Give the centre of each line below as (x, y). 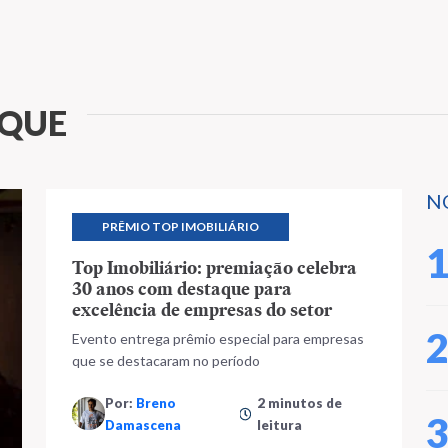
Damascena (143, 424)
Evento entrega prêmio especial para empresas (218, 338)
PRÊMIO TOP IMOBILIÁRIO (180, 226)
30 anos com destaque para (182, 288)
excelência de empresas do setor (202, 309)
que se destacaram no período (166, 360)
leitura (280, 424)
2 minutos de (300, 402)
